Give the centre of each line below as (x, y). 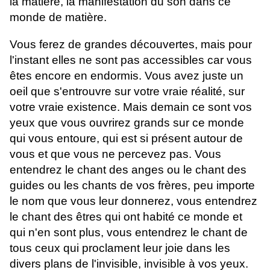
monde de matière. (58, 17)
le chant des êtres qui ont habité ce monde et (126, 217)
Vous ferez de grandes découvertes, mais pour (131, 45)
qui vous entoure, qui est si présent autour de (126, 139)
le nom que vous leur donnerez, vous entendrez (133, 201)
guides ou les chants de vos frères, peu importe (132, 186)
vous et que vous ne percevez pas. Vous (115, 154)
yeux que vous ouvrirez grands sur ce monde (127, 123)
